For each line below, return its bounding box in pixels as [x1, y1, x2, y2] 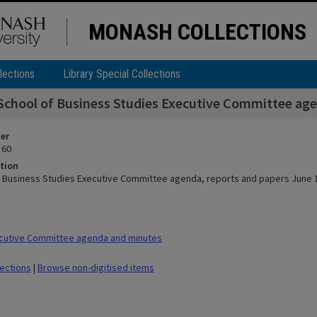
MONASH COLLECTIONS [88, 18, 306, 45]
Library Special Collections [63, 67, 180, 81]
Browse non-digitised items [38, 261, 154, 274]
